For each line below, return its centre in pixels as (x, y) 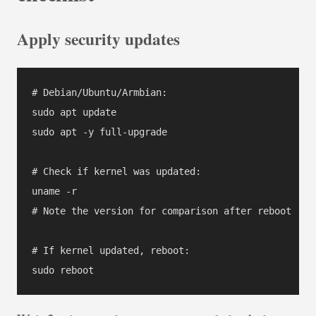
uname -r (54, 192)
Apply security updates (98, 38)
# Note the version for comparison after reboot (162, 211)
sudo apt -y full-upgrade (99, 132)
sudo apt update (74, 113)
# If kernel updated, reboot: (111, 251)
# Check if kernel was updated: (116, 172)
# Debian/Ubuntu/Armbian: (99, 93)
